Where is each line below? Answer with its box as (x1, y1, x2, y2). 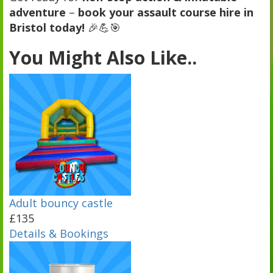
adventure (9, 4, 66, 19)
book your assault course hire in (78, 4, 253, 19)
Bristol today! (9, 19, 85, 35)
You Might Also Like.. (9, 44, 197, 70)
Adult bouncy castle (9, 195, 113, 210)
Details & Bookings (9, 225, 108, 241)
